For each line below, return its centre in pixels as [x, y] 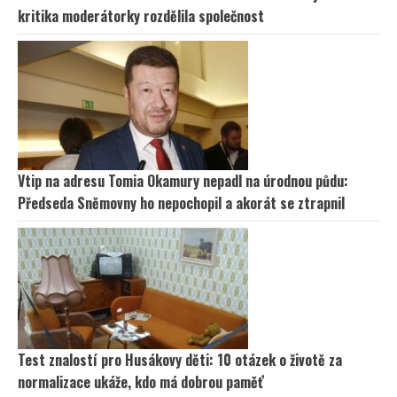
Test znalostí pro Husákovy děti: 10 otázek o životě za [180, 360]
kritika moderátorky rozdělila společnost [141, 16]
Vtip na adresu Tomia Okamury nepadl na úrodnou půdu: [183, 181]
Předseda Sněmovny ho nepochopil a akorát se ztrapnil [181, 203]
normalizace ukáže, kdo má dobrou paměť [141, 382]
